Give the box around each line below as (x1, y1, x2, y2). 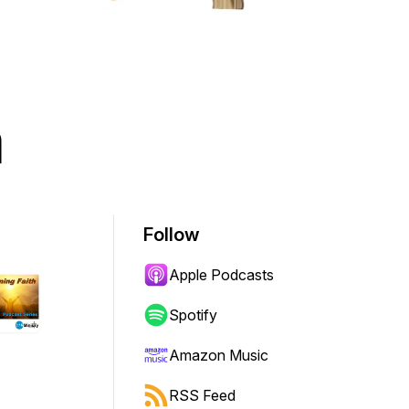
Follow (143, 224, 200, 246)
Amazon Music (169, 346, 268, 364)
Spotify (169, 306, 217, 324)
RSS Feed (169, 386, 236, 404)
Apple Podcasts (169, 266, 274, 284)
